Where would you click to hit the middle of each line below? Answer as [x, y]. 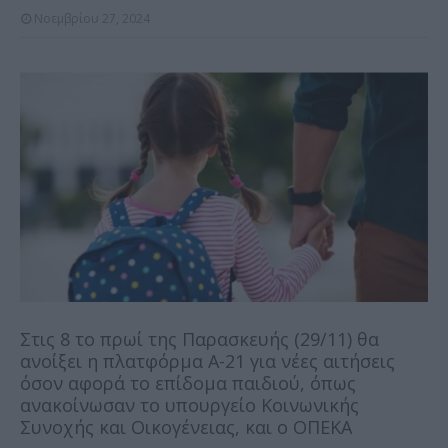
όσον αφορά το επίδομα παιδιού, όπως [188, 382]
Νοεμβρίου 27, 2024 [92, 19]
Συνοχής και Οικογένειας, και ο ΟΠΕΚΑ [186, 426]
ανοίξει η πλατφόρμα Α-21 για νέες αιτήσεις [207, 360]
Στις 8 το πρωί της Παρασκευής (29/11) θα [199, 338]
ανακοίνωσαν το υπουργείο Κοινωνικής [189, 404]
